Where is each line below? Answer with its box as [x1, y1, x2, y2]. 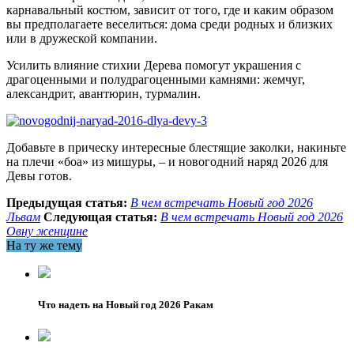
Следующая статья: [43, 209, 157, 224]
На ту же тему [6, 238, 82, 252]
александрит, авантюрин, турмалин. [6, 86, 201, 100]
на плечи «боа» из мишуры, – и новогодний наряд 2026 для [6, 154, 328, 168]
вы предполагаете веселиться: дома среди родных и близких [6, 17, 333, 31]
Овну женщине [6, 224, 88, 238]
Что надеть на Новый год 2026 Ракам [38, 299, 213, 311]
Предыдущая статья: [6, 195, 127, 209]
